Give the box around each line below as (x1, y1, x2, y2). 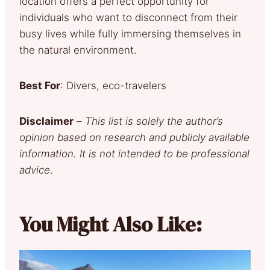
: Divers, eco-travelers (60, 79, 166, 92)
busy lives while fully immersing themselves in (19, 27, 241, 40)
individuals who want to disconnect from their (19, 11, 237, 24)
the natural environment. (19, 43, 137, 56)
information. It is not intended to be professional (19, 147, 250, 160)
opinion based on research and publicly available (19, 131, 250, 143)
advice (19, 163, 50, 176)
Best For (19, 79, 60, 92)
